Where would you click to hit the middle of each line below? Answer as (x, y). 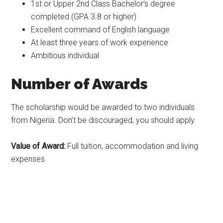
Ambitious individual (65, 56)
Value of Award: (39, 146)
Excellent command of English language (101, 30)
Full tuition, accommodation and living (133, 146)
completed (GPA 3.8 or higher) (84, 17)
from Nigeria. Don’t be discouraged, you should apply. (104, 120)
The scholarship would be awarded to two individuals (103, 107)
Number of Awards (80, 84)
